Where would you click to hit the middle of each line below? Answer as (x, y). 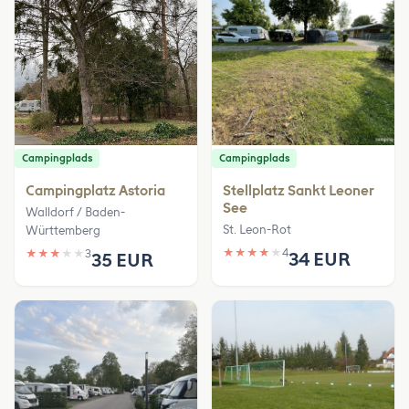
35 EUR (122, 260)
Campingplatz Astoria (95, 190)
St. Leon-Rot (257, 229)
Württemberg (63, 230)
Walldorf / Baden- (75, 212)
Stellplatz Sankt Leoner (299, 190)
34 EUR (320, 259)
